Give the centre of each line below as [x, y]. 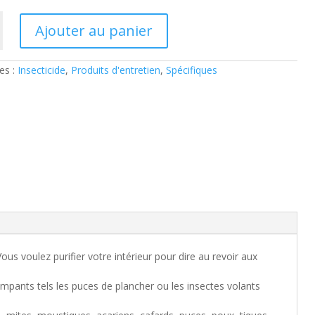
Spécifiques [192, 70]
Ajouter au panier [94, 30]
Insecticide [41, 70]
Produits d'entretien [116, 70]
